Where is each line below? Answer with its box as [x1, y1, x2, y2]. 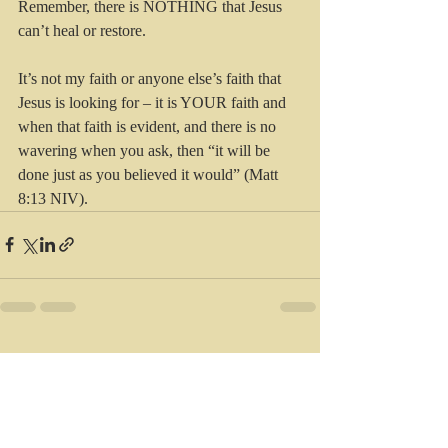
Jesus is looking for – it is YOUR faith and [18, 93, 290, 111]
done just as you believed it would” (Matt [18, 165, 282, 183]
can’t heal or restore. [18, 21, 146, 39]
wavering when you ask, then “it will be [18, 141, 274, 159]
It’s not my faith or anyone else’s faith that [18, 69, 285, 87]
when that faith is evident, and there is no [18, 117, 280, 135]
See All [279, 350, 320, 366]
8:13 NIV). [18, 189, 88, 207]
